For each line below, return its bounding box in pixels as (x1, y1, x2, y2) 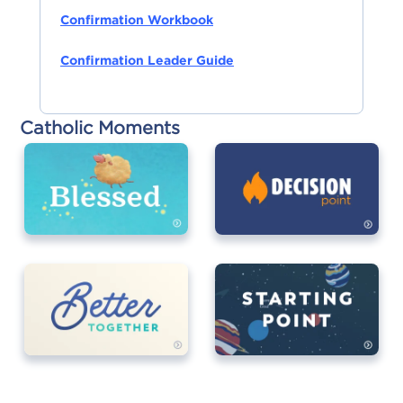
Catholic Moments (20, 115, 180, 139)
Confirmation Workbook (60, 11, 213, 28)
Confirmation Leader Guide (60, 51, 234, 68)
